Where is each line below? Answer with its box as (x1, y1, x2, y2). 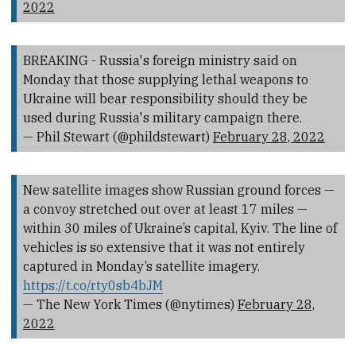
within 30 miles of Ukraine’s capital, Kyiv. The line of (22, 220, 337, 237)
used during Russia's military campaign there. (22, 110, 302, 126)
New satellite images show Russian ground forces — (22, 182, 335, 199)
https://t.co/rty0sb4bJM (22, 277, 163, 294)
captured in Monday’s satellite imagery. (22, 258, 260, 275)
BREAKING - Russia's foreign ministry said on (22, 52, 297, 68)
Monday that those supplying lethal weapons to (22, 72, 308, 87)
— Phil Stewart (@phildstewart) (22, 129, 213, 145)
